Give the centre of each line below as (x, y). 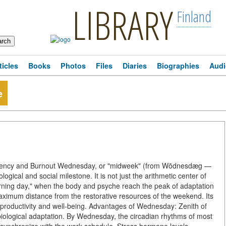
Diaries (135, 66)
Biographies (178, 66)
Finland (194, 16)
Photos (73, 66)
